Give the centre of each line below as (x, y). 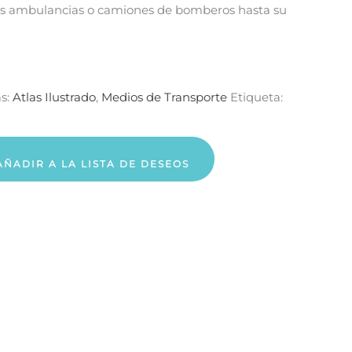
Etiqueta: (257, 97)
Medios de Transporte (164, 97)
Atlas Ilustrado (54, 97)
